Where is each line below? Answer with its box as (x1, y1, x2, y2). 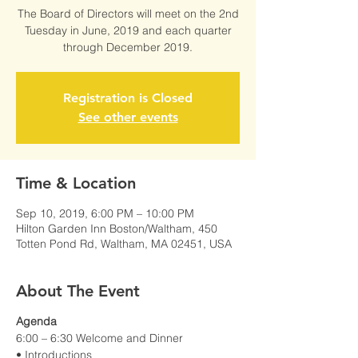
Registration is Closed (63, 90, 193, 105)
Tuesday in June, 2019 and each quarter (24, 23, 232, 38)
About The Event (16, 281, 140, 300)
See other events (78, 109, 178, 125)
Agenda (16, 314, 57, 328)
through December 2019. (63, 40, 193, 54)
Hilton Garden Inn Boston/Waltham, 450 (16, 221, 217, 236)
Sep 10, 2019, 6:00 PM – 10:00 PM (16, 206, 194, 221)
